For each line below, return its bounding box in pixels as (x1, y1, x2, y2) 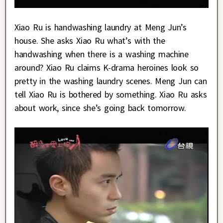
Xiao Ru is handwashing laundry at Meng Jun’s (14, 21, 187, 33)
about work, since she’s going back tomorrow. (14, 102, 186, 114)
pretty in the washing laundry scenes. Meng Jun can (14, 75, 207, 87)
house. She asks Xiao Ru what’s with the (14, 35, 165, 47)
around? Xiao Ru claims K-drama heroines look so (14, 62, 199, 74)
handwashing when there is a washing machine (14, 48, 189, 60)
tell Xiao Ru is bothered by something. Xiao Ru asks (14, 89, 207, 101)
